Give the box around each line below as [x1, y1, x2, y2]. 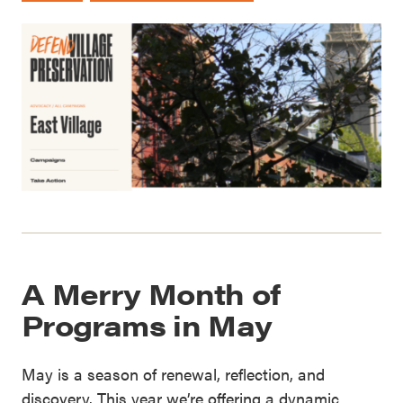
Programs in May [22, 304, 273, 345]
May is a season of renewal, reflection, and [22, 363, 325, 386]
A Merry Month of [22, 273, 281, 314]
